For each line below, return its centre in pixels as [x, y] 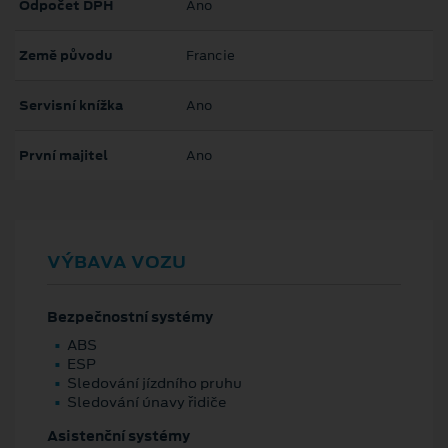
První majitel [63, 156]
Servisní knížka [71, 106]
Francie [210, 56]
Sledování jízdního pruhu [154, 382]
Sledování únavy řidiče [147, 401]
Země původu [66, 56]
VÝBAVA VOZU [116, 262]
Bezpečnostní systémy [130, 317]
